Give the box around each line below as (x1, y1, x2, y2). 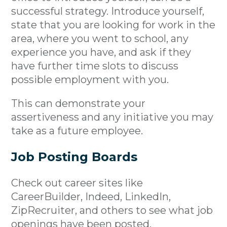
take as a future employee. (11, 124, 143, 137)
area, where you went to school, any (11, 32, 189, 45)
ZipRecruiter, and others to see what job (11, 204, 213, 216)
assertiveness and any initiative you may (11, 110, 214, 123)
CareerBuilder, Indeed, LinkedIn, (11, 190, 171, 203)
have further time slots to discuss (11, 59, 179, 72)
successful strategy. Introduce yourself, (11, 5, 205, 17)
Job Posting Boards (11, 149, 138, 164)
